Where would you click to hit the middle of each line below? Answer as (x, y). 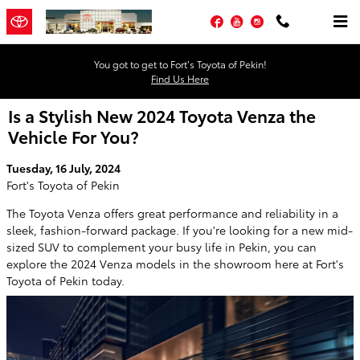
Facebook (256, 21)
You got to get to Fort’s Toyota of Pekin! (180, 64)
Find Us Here (180, 78)
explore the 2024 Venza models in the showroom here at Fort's (175, 264)
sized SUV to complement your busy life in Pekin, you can (162, 247)
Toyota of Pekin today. (65, 280)
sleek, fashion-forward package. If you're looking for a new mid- (180, 230)
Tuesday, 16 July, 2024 (63, 168)
